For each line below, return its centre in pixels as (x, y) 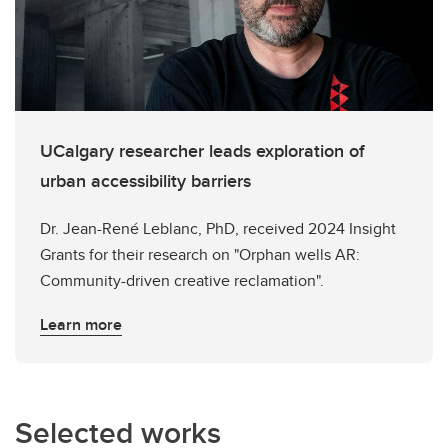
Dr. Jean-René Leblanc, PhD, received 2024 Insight (218, 228)
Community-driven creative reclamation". (182, 280)
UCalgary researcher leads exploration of (202, 151)
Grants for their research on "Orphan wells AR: (200, 254)
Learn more (81, 324)
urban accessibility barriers (145, 181)
